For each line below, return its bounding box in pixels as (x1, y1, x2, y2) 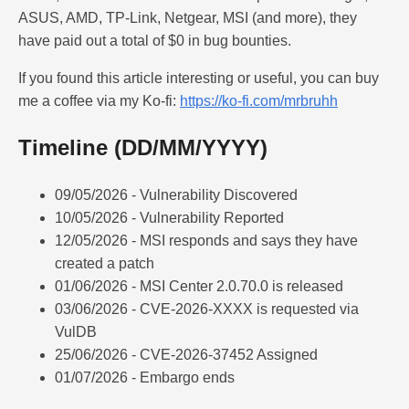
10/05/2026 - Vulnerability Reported (55, 209, 284, 225)
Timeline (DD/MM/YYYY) (18, 134, 267, 160)
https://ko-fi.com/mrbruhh (180, 93, 338, 110)
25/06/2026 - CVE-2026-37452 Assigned (55, 346, 318, 362)
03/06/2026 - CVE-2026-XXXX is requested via (55, 300, 359, 317)
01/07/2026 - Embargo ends (55, 369, 235, 385)
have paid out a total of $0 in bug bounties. (18, 33, 291, 49)
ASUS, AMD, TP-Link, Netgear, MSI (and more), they (18, 10, 357, 26)
